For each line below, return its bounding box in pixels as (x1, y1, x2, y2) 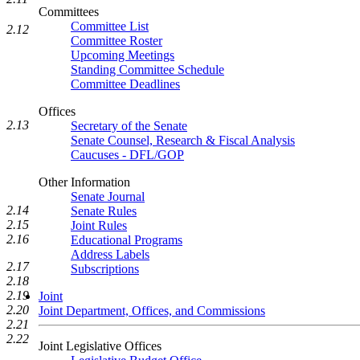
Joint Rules (71, 219, 127, 232)
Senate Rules (71, 204, 137, 218)
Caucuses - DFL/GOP (71, 148, 184, 162)
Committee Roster (71, 34, 162, 47)
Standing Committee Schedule (71, 63, 224, 76)
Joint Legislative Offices (39, 339, 162, 353)
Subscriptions (71, 262, 139, 276)
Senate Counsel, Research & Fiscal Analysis (71, 133, 295, 147)
